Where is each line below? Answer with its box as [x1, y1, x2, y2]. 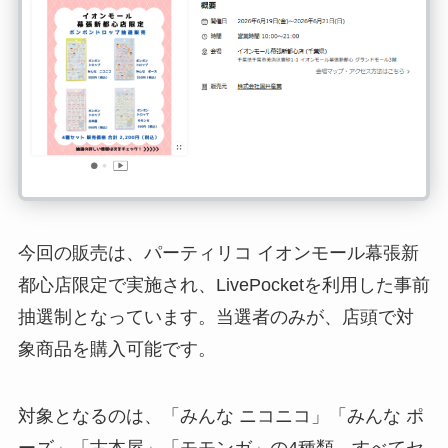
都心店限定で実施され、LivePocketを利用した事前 [17, 274, 430, 295]
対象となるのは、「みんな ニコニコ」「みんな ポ [17, 406, 424, 427]
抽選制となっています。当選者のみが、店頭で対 [17, 306, 414, 327]
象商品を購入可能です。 [17, 338, 216, 359]
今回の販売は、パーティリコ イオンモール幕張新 [17, 242, 419, 263]
